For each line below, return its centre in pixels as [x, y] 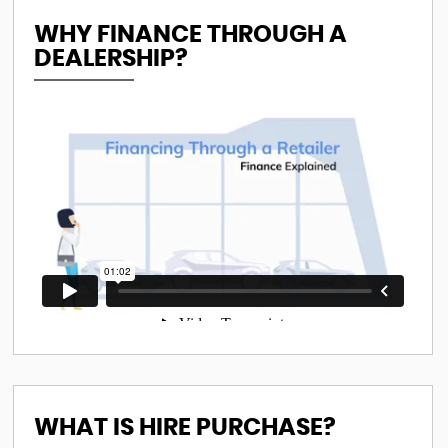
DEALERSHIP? [110, 59]
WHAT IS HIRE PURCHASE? [184, 428]
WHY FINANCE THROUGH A [190, 35]
